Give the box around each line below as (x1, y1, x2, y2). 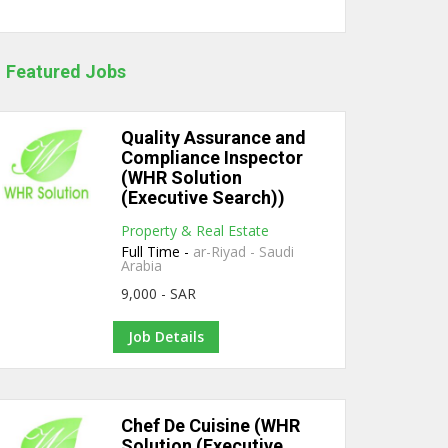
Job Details (128, 327, 204, 346)
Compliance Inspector (121, 147, 304, 168)
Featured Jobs (6, 61, 126, 82)
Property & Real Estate (121, 221, 270, 240)
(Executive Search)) (121, 187, 286, 208)
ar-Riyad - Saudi (193, 242, 295, 261)
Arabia (121, 256, 163, 275)
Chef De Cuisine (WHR (121, 415, 301, 436)
